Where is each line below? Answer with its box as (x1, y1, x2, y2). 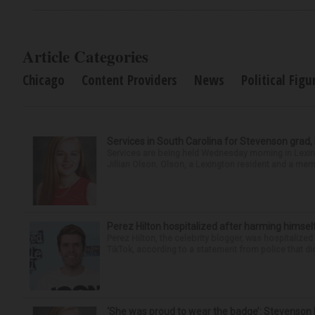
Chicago (22, 71, 65, 90)
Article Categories (22, 44, 148, 69)
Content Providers (82, 71, 177, 90)
